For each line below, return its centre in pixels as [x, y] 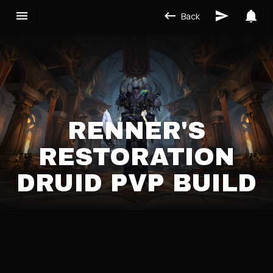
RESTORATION [136, 157]
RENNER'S [136, 130]
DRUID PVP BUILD [136, 183]
